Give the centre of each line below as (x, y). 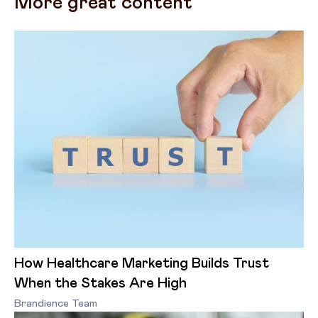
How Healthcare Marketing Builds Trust (142, 263)
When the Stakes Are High (100, 283)
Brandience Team (56, 303)
